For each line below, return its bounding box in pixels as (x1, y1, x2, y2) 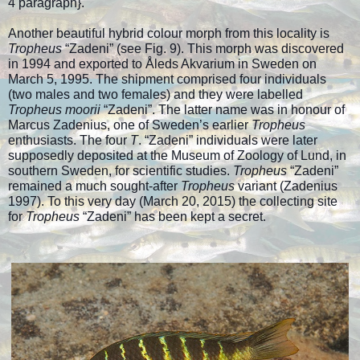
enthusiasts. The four (8, 133, 130, 148)
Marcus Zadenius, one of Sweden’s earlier (8, 118, 252, 133)
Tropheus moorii (8, 103, 100, 117)
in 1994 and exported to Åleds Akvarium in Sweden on (8, 57, 317, 72)
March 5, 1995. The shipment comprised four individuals (8, 72, 326, 87)
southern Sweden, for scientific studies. (8, 164, 233, 178)
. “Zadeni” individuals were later (138, 133, 317, 148)
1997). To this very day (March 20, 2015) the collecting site (8, 194, 337, 209)
